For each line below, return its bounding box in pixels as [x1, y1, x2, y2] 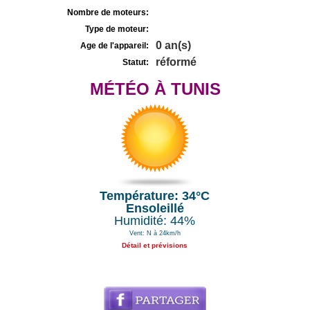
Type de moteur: [85, 24, 149, 34]
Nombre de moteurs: [67, 8, 149, 17]
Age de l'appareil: [80, 41, 149, 51]
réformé [156, 56, 197, 68]
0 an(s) [156, 39, 191, 51]
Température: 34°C [100, 189, 210, 203]
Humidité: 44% [114, 214, 196, 228]
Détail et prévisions [122, 241, 188, 249]
